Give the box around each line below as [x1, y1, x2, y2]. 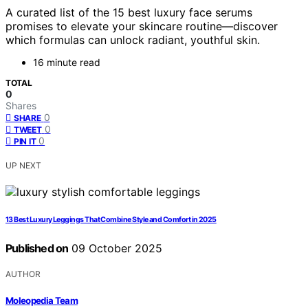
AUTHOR [5, 269, 41, 280]
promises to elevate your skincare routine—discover [5, 19, 278, 34]
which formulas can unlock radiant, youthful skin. [5, 33, 260, 47]
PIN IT [14, 136, 36, 147]
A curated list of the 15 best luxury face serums [5, 5, 252, 20]
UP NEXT [5, 160, 41, 171]
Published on [5, 241, 69, 256]
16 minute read [33, 56, 100, 69]
